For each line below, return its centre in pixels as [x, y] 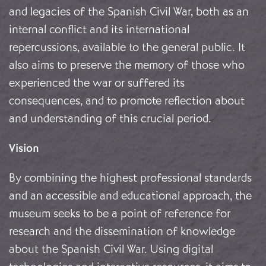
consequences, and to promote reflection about [127, 101]
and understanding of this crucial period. [110, 119]
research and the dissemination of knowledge [122, 232]
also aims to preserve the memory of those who [127, 65]
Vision [24, 149]
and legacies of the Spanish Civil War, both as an [129, 12]
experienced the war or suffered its [97, 83]
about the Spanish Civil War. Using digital [111, 249]
